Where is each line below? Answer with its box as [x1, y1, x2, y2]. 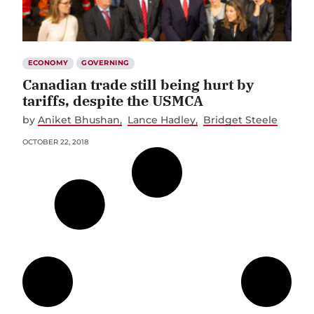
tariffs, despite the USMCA [22, 91, 203, 111]
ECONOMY [27, 58, 69, 68]
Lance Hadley [128, 114, 196, 127]
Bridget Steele [203, 114, 278, 127]
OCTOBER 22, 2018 [22, 137, 88, 147]
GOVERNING [81, 58, 130, 68]
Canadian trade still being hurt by [22, 75, 254, 95]
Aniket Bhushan [38, 114, 120, 127]
